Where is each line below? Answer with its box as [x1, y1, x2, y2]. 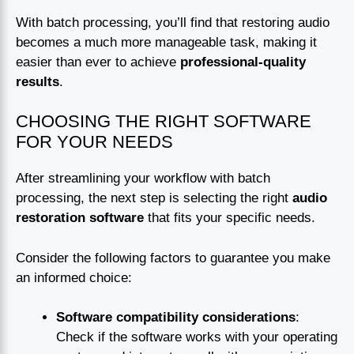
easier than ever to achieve [16, 54, 180, 70]
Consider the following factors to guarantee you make [16, 250, 330, 265]
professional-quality [180, 54, 306, 70]
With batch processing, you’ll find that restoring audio [16, 14, 330, 30]
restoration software [16, 210, 144, 226]
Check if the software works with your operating [56, 330, 337, 345]
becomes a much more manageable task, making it [16, 34, 317, 50]
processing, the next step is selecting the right [16, 190, 292, 206]
